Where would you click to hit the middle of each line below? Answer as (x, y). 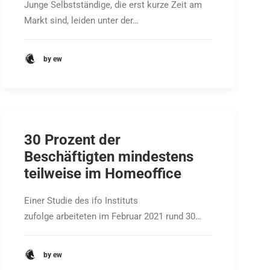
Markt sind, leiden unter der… (81, 20)
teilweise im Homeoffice (103, 174)
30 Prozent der (72, 140)
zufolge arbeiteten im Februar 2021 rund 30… (113, 216)
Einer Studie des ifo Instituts (81, 201)
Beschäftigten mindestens (109, 157)
